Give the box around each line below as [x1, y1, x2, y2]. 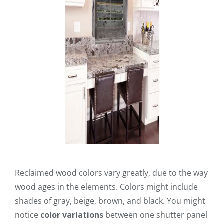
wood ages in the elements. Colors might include [15, 181, 198, 192]
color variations [40, 209, 103, 220]
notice [15, 209, 40, 220]
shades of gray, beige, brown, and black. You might [15, 195, 205, 206]
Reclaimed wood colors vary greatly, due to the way [15, 167, 208, 178]
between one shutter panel [103, 209, 207, 220]
